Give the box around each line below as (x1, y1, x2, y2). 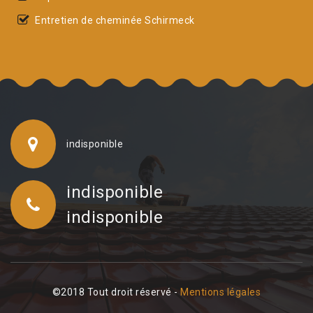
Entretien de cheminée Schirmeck (35, 14, 195, 26)
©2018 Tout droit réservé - (52, 286, 181, 298)
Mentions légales (180, 286, 261, 298)
